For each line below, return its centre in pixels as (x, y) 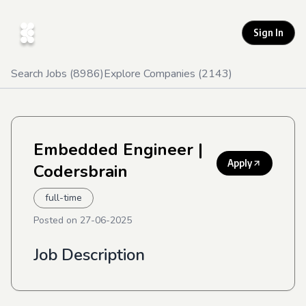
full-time (64, 198)
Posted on (57, 220)
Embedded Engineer (113, 150)
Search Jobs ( (42, 74)
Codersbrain (81, 171)
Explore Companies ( (153, 74)
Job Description (89, 255)
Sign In (268, 32)
